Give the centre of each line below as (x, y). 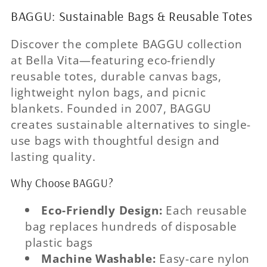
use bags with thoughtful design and (116, 141)
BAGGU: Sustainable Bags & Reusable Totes (132, 16)
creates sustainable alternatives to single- (131, 125)
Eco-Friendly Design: (102, 210)
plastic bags (59, 242)
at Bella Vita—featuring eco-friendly (113, 60)
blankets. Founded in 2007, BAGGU (111, 108)
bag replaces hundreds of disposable (131, 226)
